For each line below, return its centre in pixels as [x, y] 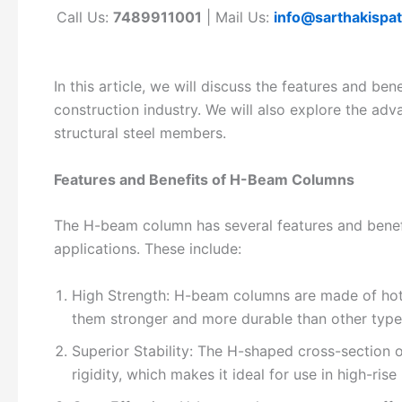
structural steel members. [140, 133]
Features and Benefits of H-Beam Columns [204, 179]
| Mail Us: [238, 17]
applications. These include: [148, 249]
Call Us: [85, 17]
